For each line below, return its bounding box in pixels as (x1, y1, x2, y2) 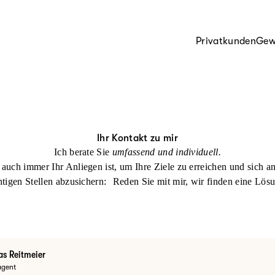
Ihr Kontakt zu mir (97, 133, 178, 144)
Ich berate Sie (53, 147, 112, 157)
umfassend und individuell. (112, 147, 222, 157)
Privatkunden (196, 35, 256, 47)
